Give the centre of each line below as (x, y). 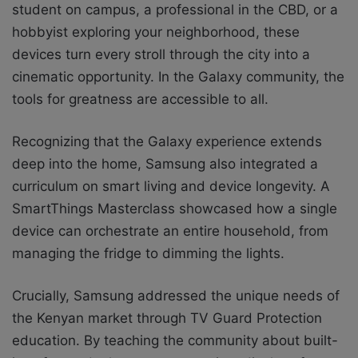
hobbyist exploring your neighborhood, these (156, 32)
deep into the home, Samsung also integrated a (165, 163)
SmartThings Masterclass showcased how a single (175, 208)
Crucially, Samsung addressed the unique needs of (176, 295)
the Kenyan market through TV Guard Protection (167, 318)
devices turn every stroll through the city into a (161, 54)
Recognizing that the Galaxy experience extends (167, 141)
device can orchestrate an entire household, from (170, 231)
